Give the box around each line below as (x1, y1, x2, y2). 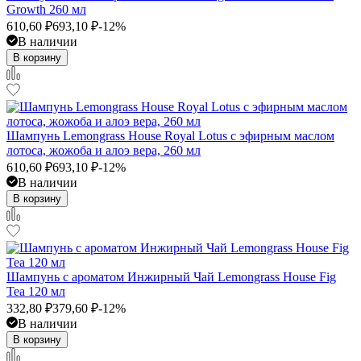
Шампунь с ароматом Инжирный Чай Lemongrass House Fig (6, 269, 336, 284)
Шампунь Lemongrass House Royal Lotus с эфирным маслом (6, 128, 334, 143)
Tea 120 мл (6, 284, 65, 298)
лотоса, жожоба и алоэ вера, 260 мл (6, 143, 201, 157)
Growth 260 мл (6, 2, 86, 16)
